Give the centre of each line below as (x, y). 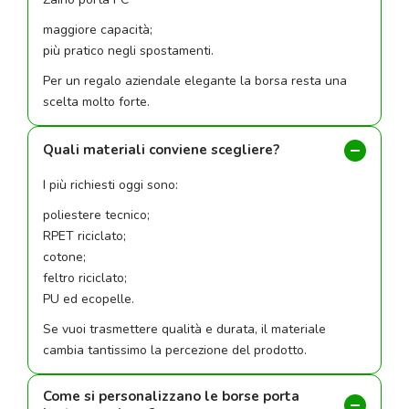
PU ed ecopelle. (89, 299)
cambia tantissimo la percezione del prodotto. (175, 350)
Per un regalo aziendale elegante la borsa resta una (195, 80)
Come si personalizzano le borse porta (171, 396)
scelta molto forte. (96, 101)
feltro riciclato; (85, 278)
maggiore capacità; (98, 29)
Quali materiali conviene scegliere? (161, 150)
